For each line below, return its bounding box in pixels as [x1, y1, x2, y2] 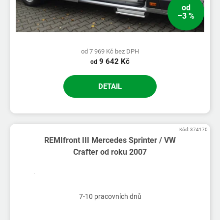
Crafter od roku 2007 [73, 147, 147, 157]
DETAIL [98, 82, 122, 91]
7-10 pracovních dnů [79, 192, 141, 200]
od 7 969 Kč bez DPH [81, 47, 139, 55]
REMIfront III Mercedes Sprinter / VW [44, 135, 176, 145]
